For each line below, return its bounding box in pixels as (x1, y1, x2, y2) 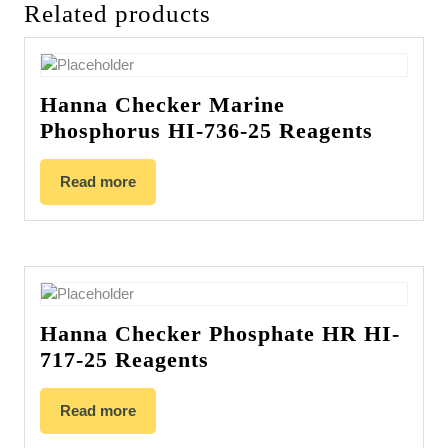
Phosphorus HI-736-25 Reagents (40, 118, 373, 144)
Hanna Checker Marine (40, 92, 285, 118)
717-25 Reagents (40, 347, 209, 373)
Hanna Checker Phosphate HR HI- (40, 321, 400, 347)
